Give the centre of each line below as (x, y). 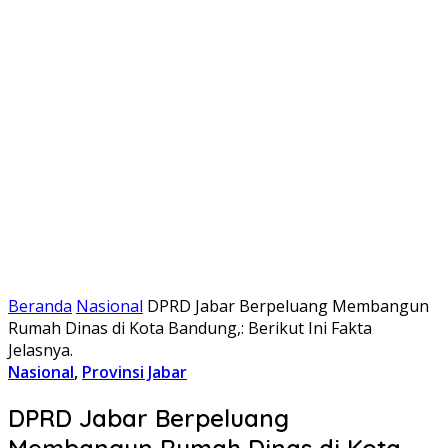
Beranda (40, 306)
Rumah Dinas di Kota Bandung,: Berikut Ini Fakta (190, 328)
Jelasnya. (40, 350)
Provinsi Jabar (134, 372)
